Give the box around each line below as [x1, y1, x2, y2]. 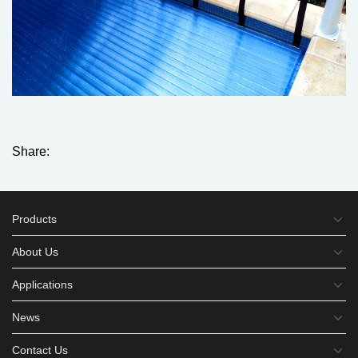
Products [12, 213, 57, 226]
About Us [12, 245, 58, 259]
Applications [12, 278, 73, 292]
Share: [12, 145, 50, 159]
